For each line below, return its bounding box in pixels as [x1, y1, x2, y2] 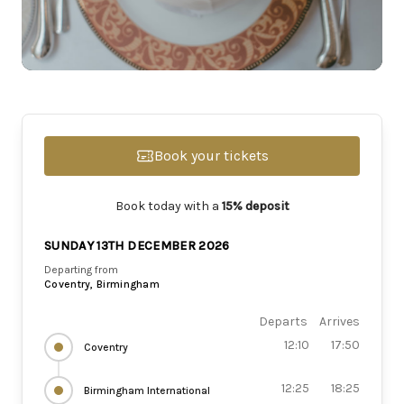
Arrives [319, 314, 360, 329]
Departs [259, 314, 308, 329]
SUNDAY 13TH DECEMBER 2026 [44, 238, 230, 253]
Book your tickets [153, 147, 269, 164]
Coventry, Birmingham [44, 278, 160, 290]
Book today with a [115, 198, 222, 214]
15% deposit [221, 198, 289, 214]
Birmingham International [84, 384, 210, 397]
